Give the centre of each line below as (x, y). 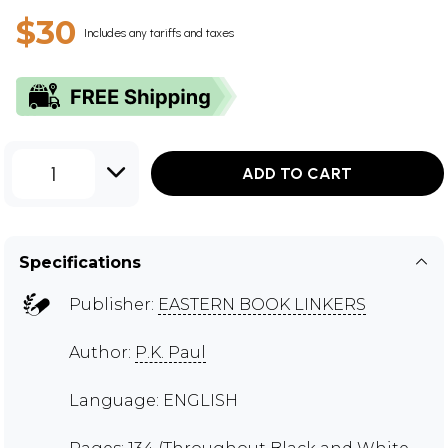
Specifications (80, 262)
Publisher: (113, 304)
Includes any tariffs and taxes (159, 32)
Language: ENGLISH (153, 400)
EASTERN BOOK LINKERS (262, 304)
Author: (102, 352)
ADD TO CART (297, 174)
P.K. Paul (170, 352)
